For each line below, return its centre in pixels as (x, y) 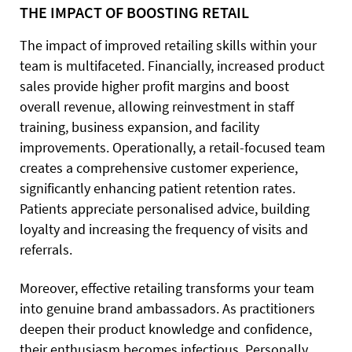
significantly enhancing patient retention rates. (158, 188)
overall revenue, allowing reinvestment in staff (157, 106)
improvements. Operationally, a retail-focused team (172, 147)
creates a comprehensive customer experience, (159, 167)
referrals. (46, 249)
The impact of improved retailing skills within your (168, 45)
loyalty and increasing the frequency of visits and (164, 229)
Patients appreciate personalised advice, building (165, 208)
